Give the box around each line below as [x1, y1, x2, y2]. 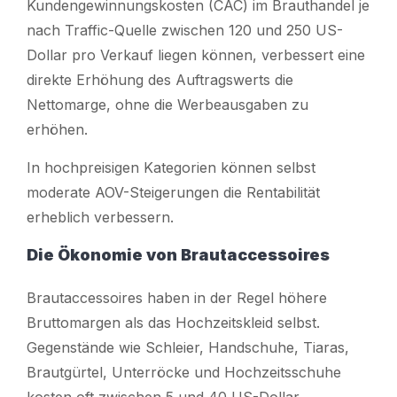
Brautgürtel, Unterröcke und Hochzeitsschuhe [27, 362, 341, 381]
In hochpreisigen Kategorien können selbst [27, 158, 315, 176]
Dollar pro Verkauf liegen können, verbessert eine [27, 45, 365, 64]
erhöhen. [27, 120, 88, 138]
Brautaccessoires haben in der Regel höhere [27, 288, 327, 307]
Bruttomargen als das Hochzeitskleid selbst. [27, 313, 320, 331]
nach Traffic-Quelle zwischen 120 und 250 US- [27, 20, 343, 39]
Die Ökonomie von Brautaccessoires [27, 245, 330, 264]
